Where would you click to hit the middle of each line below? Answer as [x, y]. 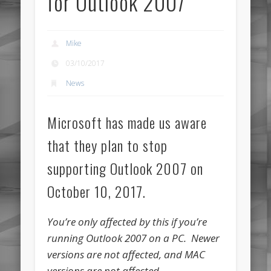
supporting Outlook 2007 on [126, 168]
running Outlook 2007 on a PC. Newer [134, 238]
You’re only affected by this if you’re [127, 222]
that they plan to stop [108, 145]
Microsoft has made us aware [127, 122]
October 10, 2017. [97, 191]
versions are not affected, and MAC [126, 255]
